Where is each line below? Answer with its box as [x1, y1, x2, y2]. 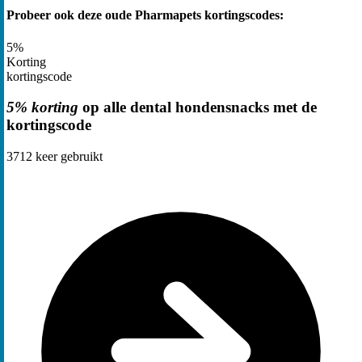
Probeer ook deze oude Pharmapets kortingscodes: [6, 8, 284, 23]
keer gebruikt [32, 149, 103, 164]
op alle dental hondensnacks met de [78, 99, 317, 116]
